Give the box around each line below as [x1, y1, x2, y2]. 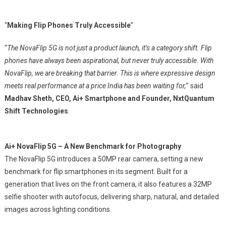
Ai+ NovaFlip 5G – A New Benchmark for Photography [4, 142, 181, 150]
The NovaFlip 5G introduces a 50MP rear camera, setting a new [4, 155, 203, 163]
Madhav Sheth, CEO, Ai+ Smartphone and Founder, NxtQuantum [4, 94, 214, 102]
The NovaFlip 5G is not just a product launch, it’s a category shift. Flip [7, 44, 212, 52]
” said [186, 82, 203, 90]
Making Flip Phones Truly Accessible [7, 21, 131, 29]
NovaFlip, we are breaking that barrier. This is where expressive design [4, 69, 215, 77]
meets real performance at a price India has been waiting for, [4, 82, 186, 90]
